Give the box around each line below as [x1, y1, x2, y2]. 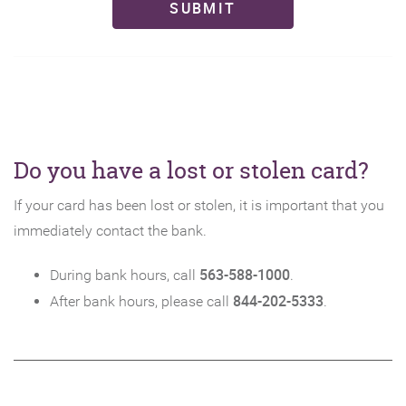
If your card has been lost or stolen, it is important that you [14, 197, 384, 214]
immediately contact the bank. [14, 222, 207, 239]
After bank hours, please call [50, 293, 233, 310]
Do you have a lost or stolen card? [14, 155, 369, 186]
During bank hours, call [50, 266, 199, 284]
